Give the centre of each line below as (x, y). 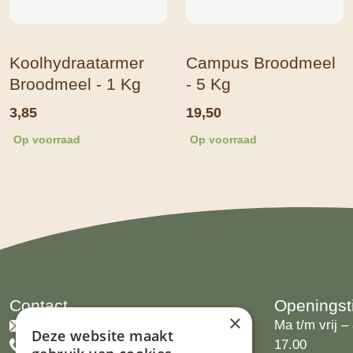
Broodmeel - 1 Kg (75, 84)
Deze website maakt (103, 336)
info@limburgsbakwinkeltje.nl (125, 325)
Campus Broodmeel (261, 63)
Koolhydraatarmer (77, 63)
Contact (39, 306)
